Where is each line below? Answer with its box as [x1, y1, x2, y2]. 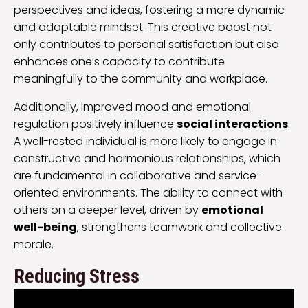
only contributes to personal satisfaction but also [14, 36, 279, 53]
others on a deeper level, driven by [14, 202, 201, 219]
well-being [14, 219, 77, 236]
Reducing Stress [14, 265, 140, 288]
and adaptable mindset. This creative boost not [14, 19, 272, 36]
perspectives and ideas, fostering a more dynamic [14, 2, 285, 19]
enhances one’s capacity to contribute [14, 54, 225, 70]
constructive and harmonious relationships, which [14, 151, 280, 167]
